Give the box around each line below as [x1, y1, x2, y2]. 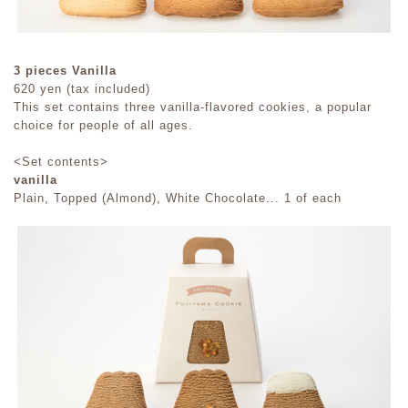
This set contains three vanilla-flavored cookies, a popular [14, 100, 372, 115]
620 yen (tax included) [14, 82, 150, 97]
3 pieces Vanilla [14, 64, 117, 78]
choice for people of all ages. [14, 118, 193, 133]
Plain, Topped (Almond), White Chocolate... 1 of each [14, 191, 342, 206]
